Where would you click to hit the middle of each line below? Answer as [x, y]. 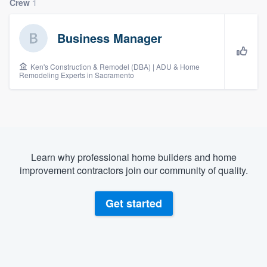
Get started [133, 204]
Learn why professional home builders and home [133, 157]
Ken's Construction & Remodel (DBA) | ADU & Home [114, 66]
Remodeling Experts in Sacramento [77, 74]
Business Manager [110, 38]
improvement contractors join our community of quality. [133, 170]
